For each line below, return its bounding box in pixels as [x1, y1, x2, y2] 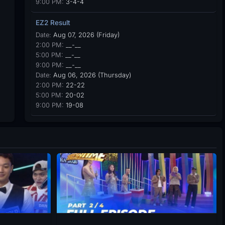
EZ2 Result [35, 19, 70, 27]
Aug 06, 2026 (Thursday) [51, 71, 131, 79]
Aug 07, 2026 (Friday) [51, 31, 120, 39]
